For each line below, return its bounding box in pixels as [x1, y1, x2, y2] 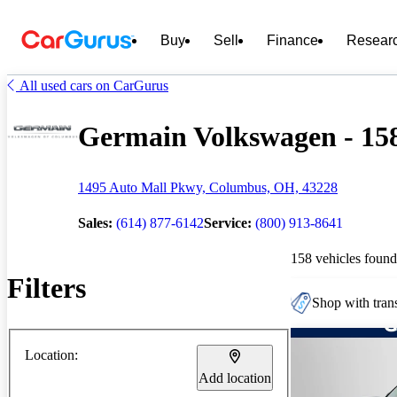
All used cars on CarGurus [19, 78, 168, 93]
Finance [267, 33, 318, 48]
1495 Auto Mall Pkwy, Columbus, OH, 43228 [78, 179, 338, 195]
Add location [198, 370, 271, 385]
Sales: [78, 214, 113, 230]
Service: [204, 214, 252, 230]
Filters [7, 272, 86, 305]
